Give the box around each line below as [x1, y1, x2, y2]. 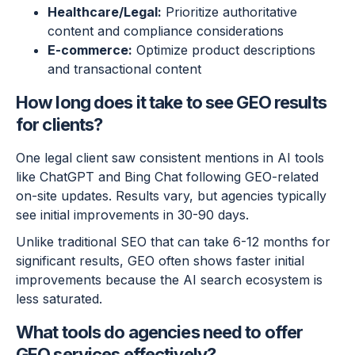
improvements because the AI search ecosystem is [16, 272, 323, 288]
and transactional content [48, 61, 201, 78]
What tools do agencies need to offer [16, 322, 303, 343]
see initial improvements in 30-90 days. [16, 207, 249, 223]
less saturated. [16, 291, 102, 307]
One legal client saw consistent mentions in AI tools [16, 150, 324, 166]
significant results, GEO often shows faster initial [16, 253, 304, 269]
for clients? [16, 114, 103, 136]
